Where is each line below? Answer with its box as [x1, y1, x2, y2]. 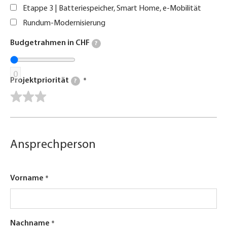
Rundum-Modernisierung [23, 19, 105, 28]
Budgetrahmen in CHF [10, 39, 90, 48]
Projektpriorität [10, 77, 69, 85]
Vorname [10, 174, 44, 183]
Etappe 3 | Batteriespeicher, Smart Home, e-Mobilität [23, 5, 201, 13]
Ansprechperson [10, 139, 96, 152]
